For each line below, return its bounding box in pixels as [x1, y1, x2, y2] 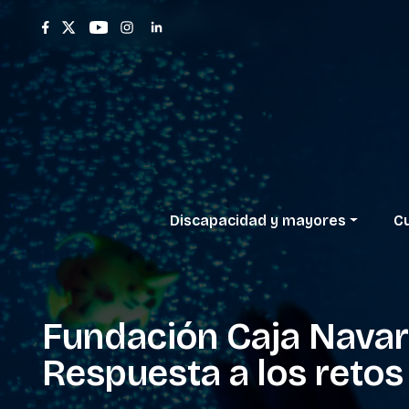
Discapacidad [169, 212, 267, 230]
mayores [281, 212, 346, 230]
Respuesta [41, 351, 221, 395]
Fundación [41, 314, 218, 359]
